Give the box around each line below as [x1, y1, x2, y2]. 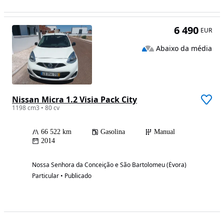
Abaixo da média [156, 43, 212, 53]
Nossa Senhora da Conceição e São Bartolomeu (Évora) [32, 160, 186, 169]
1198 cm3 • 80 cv [12, 103, 59, 112]
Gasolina [100, 128, 125, 136]
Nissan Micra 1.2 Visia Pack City [12, 94, 137, 105]
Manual [154, 128, 175, 136]
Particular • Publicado [32, 171, 91, 180]
